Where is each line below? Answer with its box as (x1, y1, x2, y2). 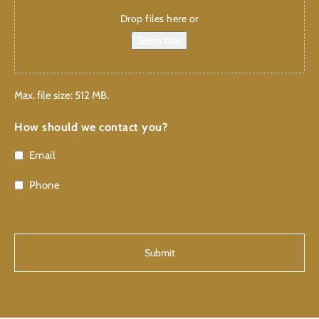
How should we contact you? (14, 120, 167, 135)
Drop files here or (120, 12, 199, 26)
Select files (137, 34, 182, 48)
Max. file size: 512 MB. (14, 89, 109, 103)
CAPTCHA (14, 217, 67, 231)
